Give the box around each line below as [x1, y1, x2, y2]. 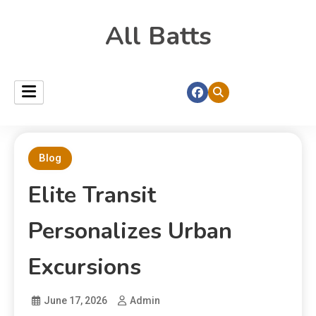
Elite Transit [28, 180, 156, 210]
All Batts [104, 19, 212, 54]
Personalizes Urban [28, 216, 232, 246]
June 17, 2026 [44, 295, 107, 306]
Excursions [28, 252, 141, 282]
